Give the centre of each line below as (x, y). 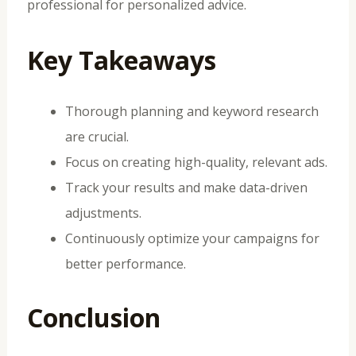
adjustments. (103, 213)
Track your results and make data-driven (186, 187)
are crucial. (97, 136)
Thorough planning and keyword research (192, 111)
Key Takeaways (121, 60)
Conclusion (93, 317)
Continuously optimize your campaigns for (192, 238)
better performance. (125, 263)
